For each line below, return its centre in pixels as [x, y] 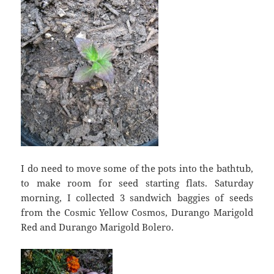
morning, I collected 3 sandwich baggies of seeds [137, 198]
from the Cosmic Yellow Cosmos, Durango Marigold [137, 213]
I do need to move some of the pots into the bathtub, [137, 168]
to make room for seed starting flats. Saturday [137, 183]
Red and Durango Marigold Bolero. [98, 227]
